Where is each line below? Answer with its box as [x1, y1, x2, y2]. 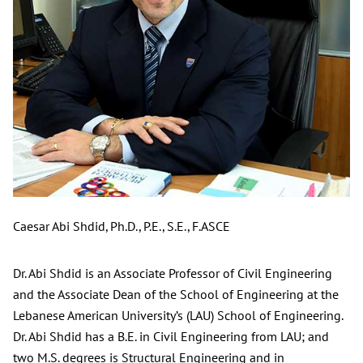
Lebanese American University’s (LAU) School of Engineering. [13, 308, 343, 323]
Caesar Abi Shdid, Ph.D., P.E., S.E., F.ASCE [13, 219, 230, 234]
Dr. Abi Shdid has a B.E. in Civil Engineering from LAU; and [13, 329, 329, 344]
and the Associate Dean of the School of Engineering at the [13, 287, 339, 302]
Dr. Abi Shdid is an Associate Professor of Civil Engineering [13, 266, 332, 281]
